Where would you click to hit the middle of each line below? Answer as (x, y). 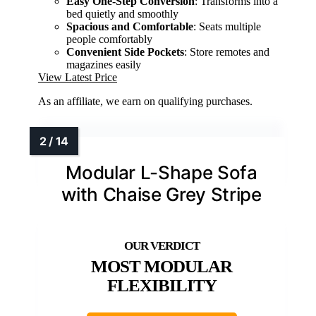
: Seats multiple (227, 26)
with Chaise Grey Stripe (162, 194)
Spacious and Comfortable (130, 26)
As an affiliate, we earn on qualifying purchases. (145, 101)
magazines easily (104, 64)
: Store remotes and (227, 51)
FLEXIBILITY (162, 285)
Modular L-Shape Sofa (162, 172)
